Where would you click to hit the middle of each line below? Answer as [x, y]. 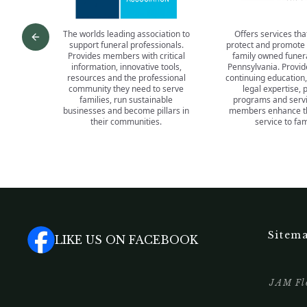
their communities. [126, 122]
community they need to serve [126, 89]
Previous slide [76, 44]
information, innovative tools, [126, 67]
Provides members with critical [126, 56]
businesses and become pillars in [126, 111]
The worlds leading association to [126, 34]
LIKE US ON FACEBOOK [126, 240]
